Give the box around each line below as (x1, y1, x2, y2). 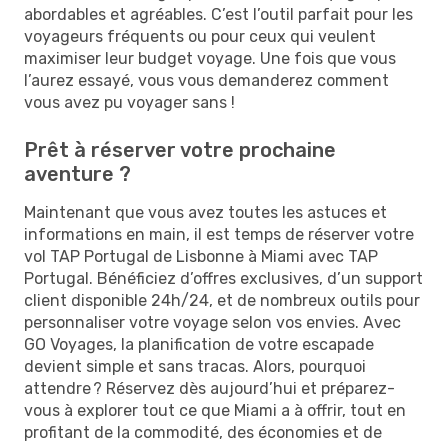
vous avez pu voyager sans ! (24, 92, 235, 112)
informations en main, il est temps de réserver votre (24, 224, 414, 244)
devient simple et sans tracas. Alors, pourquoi (24, 356, 366, 376)
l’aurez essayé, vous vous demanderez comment (24, 70, 389, 90)
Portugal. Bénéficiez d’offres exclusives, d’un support (24, 268, 423, 288)
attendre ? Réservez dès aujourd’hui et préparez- (24, 378, 395, 398)
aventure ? (24, 161, 131, 186)
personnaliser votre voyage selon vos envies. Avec (24, 312, 401, 332)
